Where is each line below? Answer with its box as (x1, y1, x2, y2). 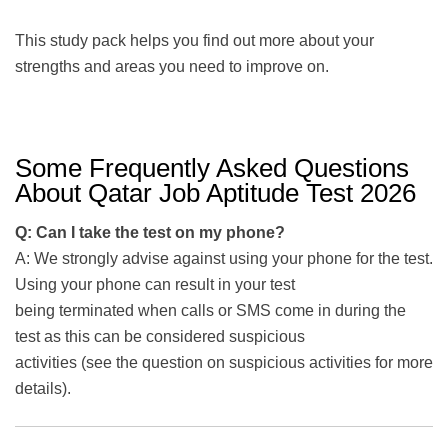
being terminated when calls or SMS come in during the (15, 302, 406, 320)
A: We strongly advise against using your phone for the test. (15, 250, 433, 268)
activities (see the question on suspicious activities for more (15, 354, 433, 372)
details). (15, 380, 71, 398)
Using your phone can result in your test (15, 276, 295, 294)
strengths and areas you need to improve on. (15, 57, 329, 75)
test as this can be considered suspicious (15, 328, 305, 346)
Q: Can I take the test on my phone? (15, 224, 285, 242)
